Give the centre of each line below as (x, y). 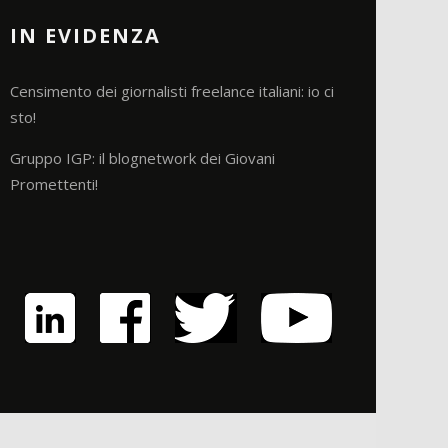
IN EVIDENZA (85, 35)
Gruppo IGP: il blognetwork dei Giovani (142, 158)
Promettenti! (54, 184)
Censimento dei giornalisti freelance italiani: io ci (172, 91)
